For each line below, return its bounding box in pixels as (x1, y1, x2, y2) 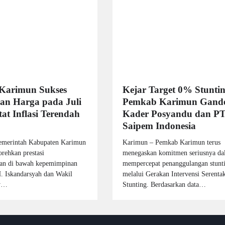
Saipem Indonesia (123, 120, 196, 131)
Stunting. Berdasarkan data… (123, 180, 206, 188)
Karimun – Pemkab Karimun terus (123, 138, 220, 146)
